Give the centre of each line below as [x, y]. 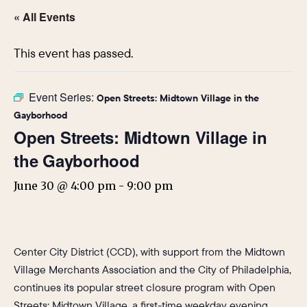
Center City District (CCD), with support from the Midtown [149, 251]
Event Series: [63, 97]
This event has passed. [73, 53]
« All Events [45, 16]
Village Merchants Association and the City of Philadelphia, [152, 269]
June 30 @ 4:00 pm [65, 185]
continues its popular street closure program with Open [145, 287]
